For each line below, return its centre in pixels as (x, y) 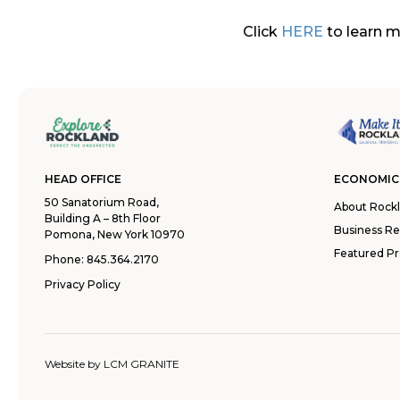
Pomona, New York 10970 (115, 234)
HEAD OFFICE (83, 179)
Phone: (66, 259)
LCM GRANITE (142, 364)
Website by (74, 364)
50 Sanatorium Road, (102, 202)
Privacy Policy (83, 284)
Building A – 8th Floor (103, 218)
